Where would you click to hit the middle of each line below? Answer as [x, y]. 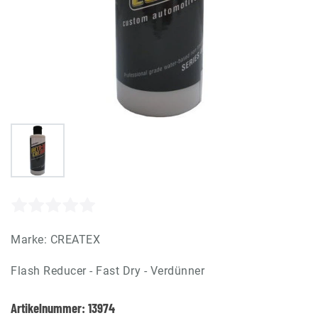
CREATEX [75, 239]
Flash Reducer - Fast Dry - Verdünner [108, 270]
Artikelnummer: [49, 307]
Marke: [31, 239]
